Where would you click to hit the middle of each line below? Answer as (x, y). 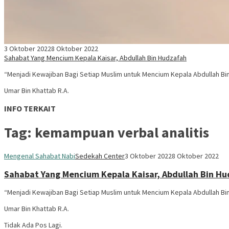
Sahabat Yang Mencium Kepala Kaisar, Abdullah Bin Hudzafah (95, 58)
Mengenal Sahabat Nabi (40, 156)
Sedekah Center (100, 156)
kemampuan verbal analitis (122, 133)
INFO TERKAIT (30, 109)
